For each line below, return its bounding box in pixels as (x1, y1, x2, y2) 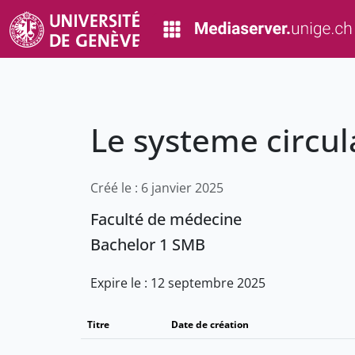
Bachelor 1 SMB (90, 234, 205, 256)
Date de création (171, 318, 249, 332)
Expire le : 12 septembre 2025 (90, 274, 265, 292)
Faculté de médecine (90, 208, 242, 231)
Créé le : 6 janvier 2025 (90, 179, 223, 197)
